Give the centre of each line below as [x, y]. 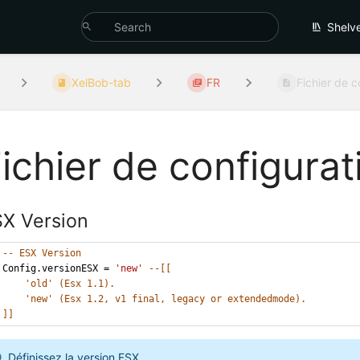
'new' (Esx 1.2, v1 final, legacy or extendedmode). [166, 299]
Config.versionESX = [59, 268]
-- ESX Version [42, 253]
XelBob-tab [102, 83]
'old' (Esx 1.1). [70, 283]
